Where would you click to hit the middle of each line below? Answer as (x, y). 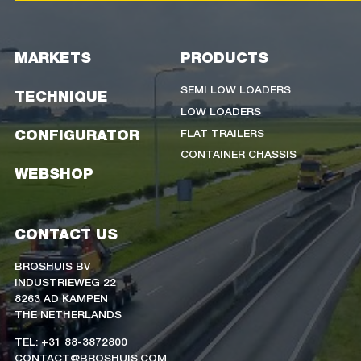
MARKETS (53, 58)
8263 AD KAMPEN (61, 298)
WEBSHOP (54, 174)
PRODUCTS (224, 58)
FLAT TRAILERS (222, 132)
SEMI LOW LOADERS (236, 89)
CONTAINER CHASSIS (239, 154)
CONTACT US (66, 234)
